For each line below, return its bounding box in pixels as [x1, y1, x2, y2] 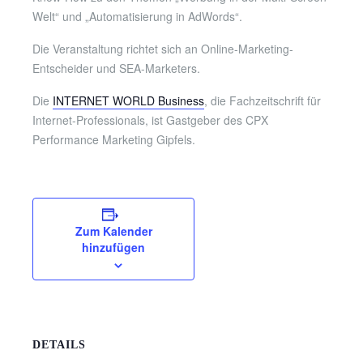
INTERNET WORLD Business [53, 92, 204, 109]
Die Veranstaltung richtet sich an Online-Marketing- [32, 41, 293, 57]
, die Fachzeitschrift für [204, 92, 321, 109]
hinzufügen [82, 239, 145, 255]
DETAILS [32, 339, 86, 351]
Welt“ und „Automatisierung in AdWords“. [32, 8, 242, 24]
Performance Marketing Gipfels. [32, 131, 195, 147]
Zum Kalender [75, 223, 152, 239]
